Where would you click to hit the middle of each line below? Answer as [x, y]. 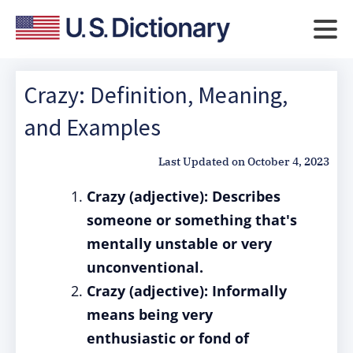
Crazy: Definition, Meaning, [156, 95]
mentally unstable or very [179, 243]
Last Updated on [202, 162]
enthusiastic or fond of [168, 338]
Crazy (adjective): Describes [184, 196]
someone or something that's [192, 220]
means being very [150, 314]
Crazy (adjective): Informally [187, 291]
